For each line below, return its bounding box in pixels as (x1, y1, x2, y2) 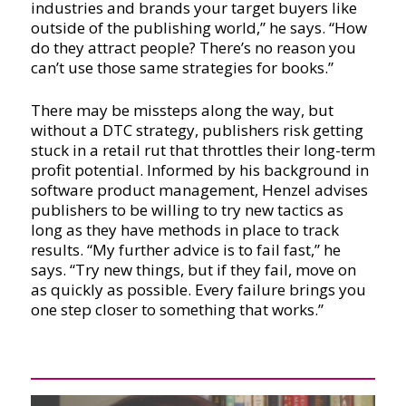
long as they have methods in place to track (30, 218, 339, 240)
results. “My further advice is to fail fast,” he (30, 238, 341, 260)
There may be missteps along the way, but (30, 99, 333, 121)
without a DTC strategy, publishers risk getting (30, 119, 363, 140)
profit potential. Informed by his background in (30, 159, 369, 180)
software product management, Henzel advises (30, 179, 368, 200)
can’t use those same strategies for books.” (30, 56, 333, 78)
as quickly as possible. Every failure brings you (30, 278, 366, 300)
